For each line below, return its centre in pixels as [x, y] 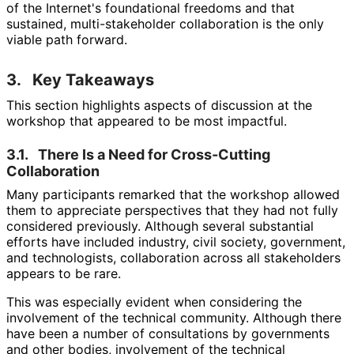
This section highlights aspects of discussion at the [159, 105]
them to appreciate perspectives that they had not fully [172, 210]
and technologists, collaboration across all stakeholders [173, 257]
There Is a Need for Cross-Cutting [154, 154]
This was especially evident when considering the [154, 301]
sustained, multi [53, 23]
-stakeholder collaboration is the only [212, 23]
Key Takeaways [93, 79]
